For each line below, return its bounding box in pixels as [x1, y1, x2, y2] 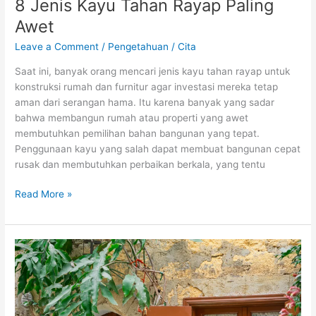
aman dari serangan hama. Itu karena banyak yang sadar [15, 96, 275, 108]
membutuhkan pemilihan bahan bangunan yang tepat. [15, 127, 260, 139]
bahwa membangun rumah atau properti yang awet [15, 111, 249, 123]
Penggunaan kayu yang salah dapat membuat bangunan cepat [15, 142, 301, 154]
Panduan [14, 241, 55, 253]
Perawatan [14, 256, 64, 268]
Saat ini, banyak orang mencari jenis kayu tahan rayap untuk [15, 65, 291, 77]
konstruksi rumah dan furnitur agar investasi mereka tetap [15, 80, 279, 92]
